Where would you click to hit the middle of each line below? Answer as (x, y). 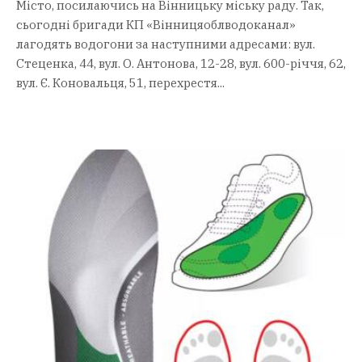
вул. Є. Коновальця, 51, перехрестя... (120, 82)
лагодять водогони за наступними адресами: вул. (166, 44)
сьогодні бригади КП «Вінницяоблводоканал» (156, 24)
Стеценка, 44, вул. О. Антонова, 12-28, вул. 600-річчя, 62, (181, 63)
